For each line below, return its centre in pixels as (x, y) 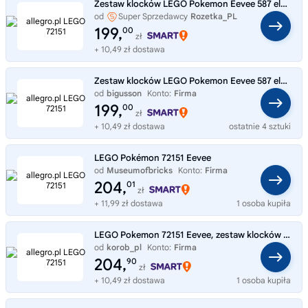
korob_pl (124, 247)
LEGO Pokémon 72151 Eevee (153, 157)
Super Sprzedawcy (153, 16)
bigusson (124, 93)
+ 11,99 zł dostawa (129, 203)
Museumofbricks (140, 170)
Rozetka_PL (214, 16)
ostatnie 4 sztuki (260, 126)
